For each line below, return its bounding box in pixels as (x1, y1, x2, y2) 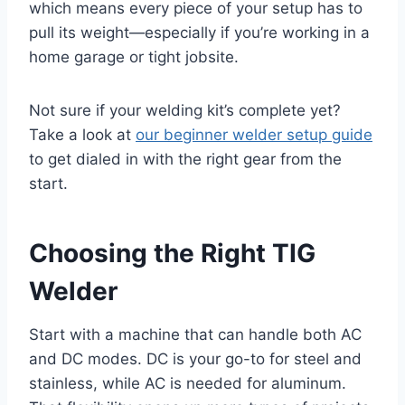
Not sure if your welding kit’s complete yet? (29, 100, 341, 119)
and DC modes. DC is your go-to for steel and (29, 349, 362, 368)
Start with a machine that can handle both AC (29, 325, 362, 344)
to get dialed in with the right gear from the (29, 149, 342, 168)
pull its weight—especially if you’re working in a (29, 23, 370, 42)
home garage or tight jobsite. (29, 47, 239, 66)
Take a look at (29, 125, 136, 144)
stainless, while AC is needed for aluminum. (29, 373, 346, 392)
